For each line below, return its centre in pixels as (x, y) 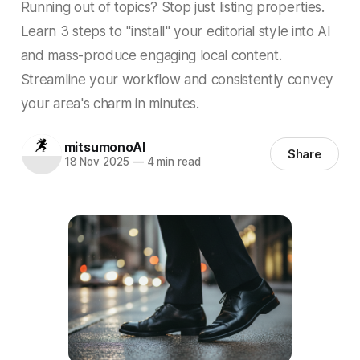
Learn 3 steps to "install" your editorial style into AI (176, 31)
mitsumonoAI (104, 147)
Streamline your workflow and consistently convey (177, 79)
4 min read (172, 162)
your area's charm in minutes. (110, 103)
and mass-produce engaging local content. (151, 55)
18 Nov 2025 (96, 162)
